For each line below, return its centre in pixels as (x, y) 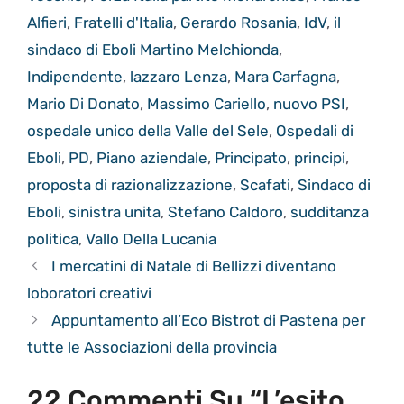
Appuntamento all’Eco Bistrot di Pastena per (209, 321)
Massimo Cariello (207, 104)
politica (53, 239)
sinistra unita (115, 212)
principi (320, 158)
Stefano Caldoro (225, 212)
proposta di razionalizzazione (130, 185)
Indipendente (75, 77)
